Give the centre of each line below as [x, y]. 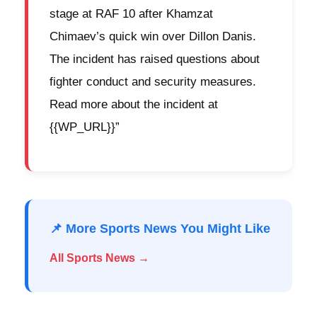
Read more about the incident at [134, 105]
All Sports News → [99, 258]
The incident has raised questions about [155, 59]
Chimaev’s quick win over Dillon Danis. [153, 37]
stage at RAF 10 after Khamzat [131, 14]
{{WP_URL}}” [85, 127]
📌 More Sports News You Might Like [160, 229]
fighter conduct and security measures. [153, 82]
